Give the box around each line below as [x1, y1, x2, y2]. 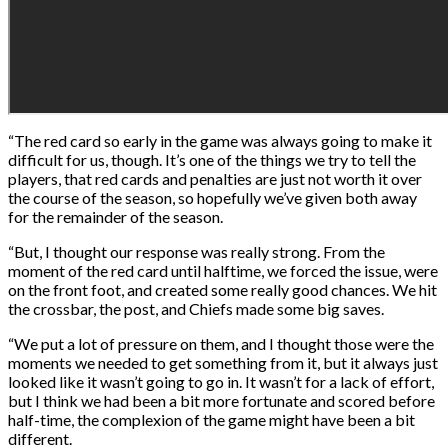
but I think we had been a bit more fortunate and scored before [8, 390, 435, 410]
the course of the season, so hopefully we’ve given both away [8, 187, 417, 207]
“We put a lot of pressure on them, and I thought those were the [8, 333, 434, 353]
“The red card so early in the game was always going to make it [8, 130, 432, 150]
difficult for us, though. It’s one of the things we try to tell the [8, 149, 416, 169]
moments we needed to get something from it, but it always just [8, 352, 438, 372]
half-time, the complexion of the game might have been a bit [8, 409, 415, 429]
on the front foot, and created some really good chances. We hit [8, 279, 437, 299]
